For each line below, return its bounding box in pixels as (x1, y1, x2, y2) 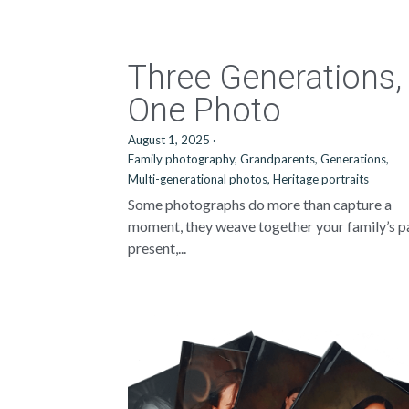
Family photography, (128, 152, 238, 166)
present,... (128, 239, 187, 257)
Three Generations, (128, 58, 403, 97)
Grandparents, (240, 152, 319, 166)
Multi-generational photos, (128, 172, 271, 186)
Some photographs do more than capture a (128, 195, 393, 213)
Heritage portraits (273, 172, 370, 186)
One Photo (128, 91, 282, 130)
